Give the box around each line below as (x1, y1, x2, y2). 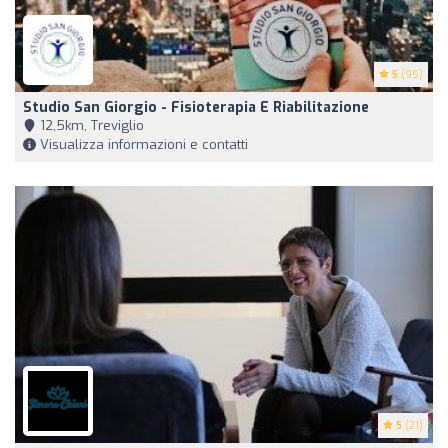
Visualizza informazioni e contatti (36, 136, 248, 154)
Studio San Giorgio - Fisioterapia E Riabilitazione (23, 98, 369, 118)
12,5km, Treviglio (36, 117, 144, 135)
